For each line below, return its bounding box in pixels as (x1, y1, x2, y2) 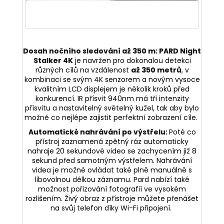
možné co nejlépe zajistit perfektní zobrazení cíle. (24, 112, 199, 122)
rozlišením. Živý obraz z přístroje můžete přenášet (25, 193, 198, 203)
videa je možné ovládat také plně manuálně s (32, 164, 192, 175)
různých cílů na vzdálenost (35, 64, 131, 75)
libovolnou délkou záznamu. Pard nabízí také (34, 174, 189, 184)
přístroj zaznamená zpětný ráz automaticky (35, 136, 188, 146)
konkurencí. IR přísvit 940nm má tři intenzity (35, 93, 189, 103)
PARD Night (159, 45, 201, 56)
